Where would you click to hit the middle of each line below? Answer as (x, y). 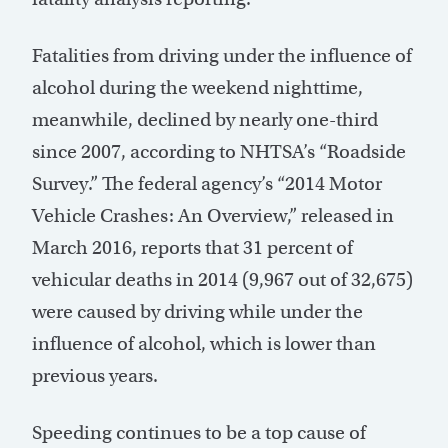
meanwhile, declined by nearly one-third (205, 120)
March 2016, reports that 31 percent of (192, 248)
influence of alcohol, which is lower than (204, 344)
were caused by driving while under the (197, 312)
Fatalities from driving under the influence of (222, 56)
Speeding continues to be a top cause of (199, 433)
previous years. (95, 376)
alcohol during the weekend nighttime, (197, 88)
